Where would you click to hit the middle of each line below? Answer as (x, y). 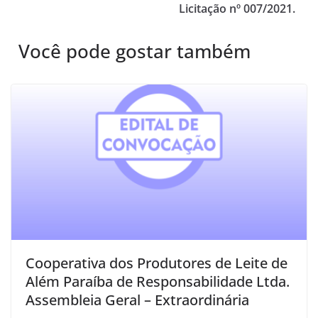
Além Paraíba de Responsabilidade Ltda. (158, 281)
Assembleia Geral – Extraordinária (137, 300)
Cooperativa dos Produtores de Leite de (157, 263)
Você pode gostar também (135, 51)
